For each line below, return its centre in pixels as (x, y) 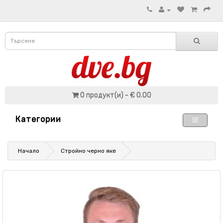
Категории (38, 119)
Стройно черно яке (88, 151)
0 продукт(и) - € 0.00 (115, 95)
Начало (29, 151)
